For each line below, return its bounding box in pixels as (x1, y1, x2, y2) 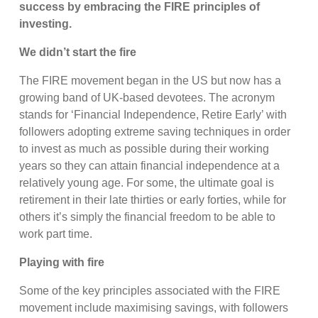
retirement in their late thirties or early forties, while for (19, 193, 287, 206)
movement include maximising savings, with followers (19, 301, 289, 314)
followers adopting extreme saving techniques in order (19, 125, 291, 138)
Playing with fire (19, 256, 105, 268)
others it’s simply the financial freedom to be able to (19, 210, 276, 223)
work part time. (19, 227, 96, 240)
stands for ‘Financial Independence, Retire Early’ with (19, 108, 287, 121)
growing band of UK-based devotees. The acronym (19, 91, 275, 104)
